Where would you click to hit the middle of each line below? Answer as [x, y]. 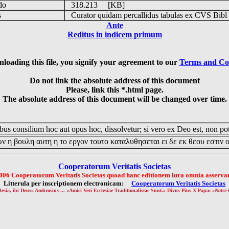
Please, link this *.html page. [114, 90]
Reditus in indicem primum [114, 35]
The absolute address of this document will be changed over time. [114, 99]
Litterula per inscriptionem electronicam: [67, 183]
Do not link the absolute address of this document [114, 81]
